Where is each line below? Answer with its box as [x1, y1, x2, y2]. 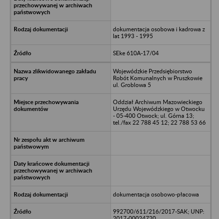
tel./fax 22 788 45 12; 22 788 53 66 [112, 118, 206, 126]
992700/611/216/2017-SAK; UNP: [112, 207, 204, 215]
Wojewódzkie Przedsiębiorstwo [112, 67, 192, 75]
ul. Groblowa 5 [112, 81, 151, 88]
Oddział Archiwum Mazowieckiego [112, 98, 202, 106]
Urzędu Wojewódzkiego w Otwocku [112, 105, 205, 112]
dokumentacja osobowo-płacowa [112, 190, 199, 198]
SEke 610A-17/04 [112, 49, 159, 57]
